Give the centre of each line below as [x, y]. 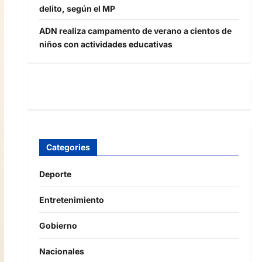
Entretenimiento [71, 200]
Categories [68, 147]
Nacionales [61, 251]
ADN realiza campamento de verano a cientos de [135, 30]
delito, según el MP [77, 8]
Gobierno [58, 226]
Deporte [55, 174]
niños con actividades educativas [106, 44]
